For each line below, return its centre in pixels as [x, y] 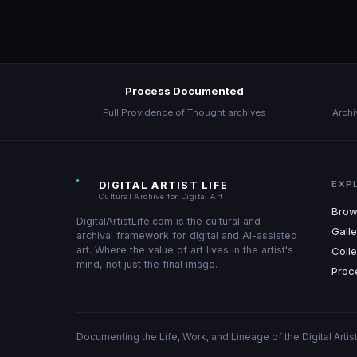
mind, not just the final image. [147, 264]
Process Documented [184, 91]
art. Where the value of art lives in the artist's [185, 250]
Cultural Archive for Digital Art [161, 196]
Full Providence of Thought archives [184, 112]
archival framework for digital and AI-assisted [187, 235]
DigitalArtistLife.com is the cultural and [169, 221]
